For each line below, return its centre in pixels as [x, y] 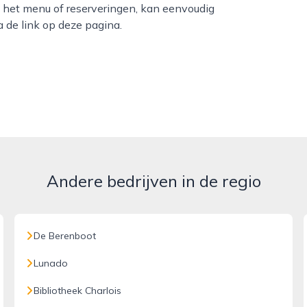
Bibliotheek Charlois [78, 291]
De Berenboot [65, 236]
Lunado [51, 263]
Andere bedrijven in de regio [153, 181]
